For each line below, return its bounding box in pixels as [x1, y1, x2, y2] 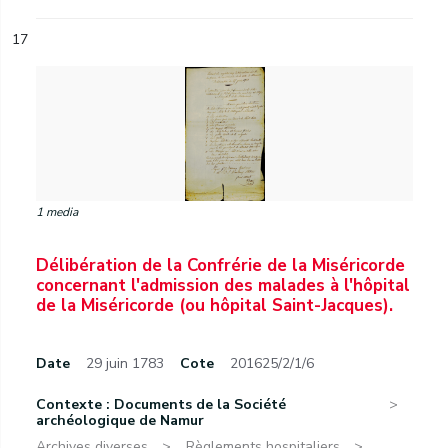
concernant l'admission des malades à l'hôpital [36, 274, 410, 297]
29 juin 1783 [86, 354, 164, 373]
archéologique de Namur [36, 411, 204, 430]
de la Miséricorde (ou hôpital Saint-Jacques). [36, 294, 393, 317]
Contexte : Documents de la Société [36, 395, 286, 414]
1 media [36, 204, 78, 220]
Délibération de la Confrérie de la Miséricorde [36, 254, 405, 277]
